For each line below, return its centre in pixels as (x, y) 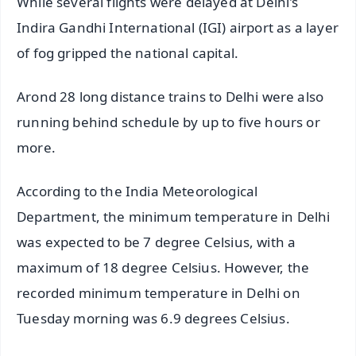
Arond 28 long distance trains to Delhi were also (170, 97)
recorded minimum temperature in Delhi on (159, 293)
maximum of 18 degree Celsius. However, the (163, 268)
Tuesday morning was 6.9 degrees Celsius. (153, 319)
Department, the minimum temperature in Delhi (174, 217)
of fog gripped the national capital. (128, 53)
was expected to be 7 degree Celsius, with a (157, 242)
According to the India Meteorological (137, 192)
